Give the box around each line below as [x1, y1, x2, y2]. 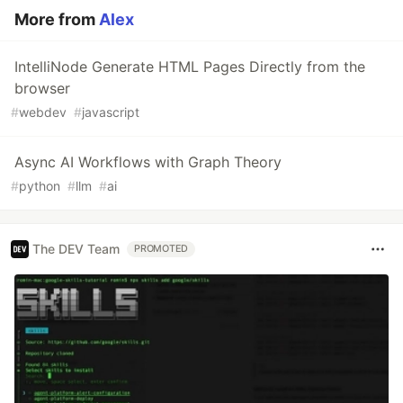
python [19, 177, 60, 193]
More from [14, 9, 99, 29]
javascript [82, 103, 139, 120]
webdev [19, 103, 67, 120]
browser [14, 78, 70, 97]
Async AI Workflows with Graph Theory [14, 152, 282, 171]
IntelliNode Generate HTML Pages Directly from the [14, 57, 365, 76]
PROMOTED [134, 242, 189, 255]
